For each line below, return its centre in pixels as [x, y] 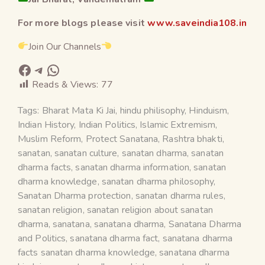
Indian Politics [107, 125]
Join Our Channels [65, 46]
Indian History [46, 125]
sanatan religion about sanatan [150, 210]
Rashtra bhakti [192, 139]
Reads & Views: [65, 84]
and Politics [42, 238]
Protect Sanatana [122, 139]
